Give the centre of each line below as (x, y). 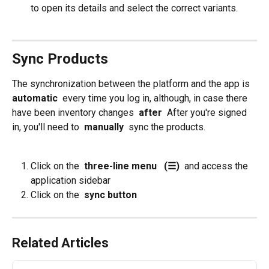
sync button (109, 195)
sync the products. (166, 127)
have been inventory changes (74, 113)
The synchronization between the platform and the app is (132, 84)
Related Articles (60, 243)
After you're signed (207, 113)
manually (104, 127)
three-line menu (120, 166)
